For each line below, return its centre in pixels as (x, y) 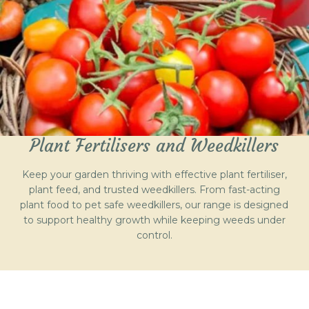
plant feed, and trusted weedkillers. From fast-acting (154, 190)
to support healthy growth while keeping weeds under (154, 220)
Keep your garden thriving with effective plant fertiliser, (154, 175)
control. (154, 236)
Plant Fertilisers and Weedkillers (154, 146)
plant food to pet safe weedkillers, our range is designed (154, 205)
